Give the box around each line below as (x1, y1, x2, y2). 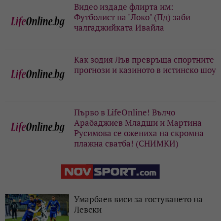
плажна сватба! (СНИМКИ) (74, 137, 179, 149)
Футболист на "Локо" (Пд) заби (74, 11, 190, 23)
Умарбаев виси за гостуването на (74, 193, 203, 205)
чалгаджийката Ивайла (74, 21, 164, 33)
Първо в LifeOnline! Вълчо (74, 106, 175, 118)
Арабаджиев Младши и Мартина (74, 116, 202, 128)
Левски (74, 203, 102, 215)
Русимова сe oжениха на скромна (74, 127, 204, 139)
